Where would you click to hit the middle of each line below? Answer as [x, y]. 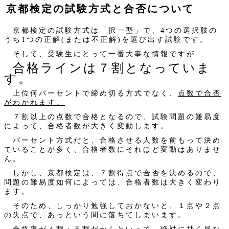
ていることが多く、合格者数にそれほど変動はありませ [113, 149]
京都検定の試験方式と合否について [100, 9]
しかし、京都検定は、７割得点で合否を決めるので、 [113, 173]
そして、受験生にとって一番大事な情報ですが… [104, 54]
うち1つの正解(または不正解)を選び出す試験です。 [106, 39]
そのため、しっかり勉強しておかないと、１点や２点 [113, 205]
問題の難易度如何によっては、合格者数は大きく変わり [113, 182]
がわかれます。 [35, 102]
